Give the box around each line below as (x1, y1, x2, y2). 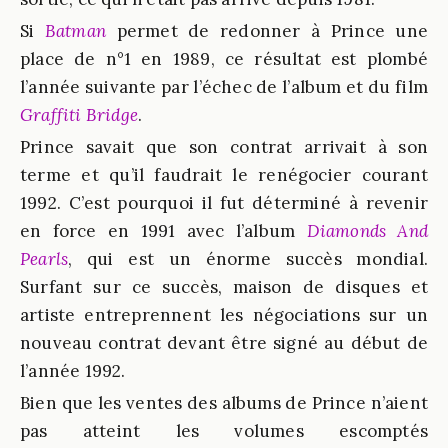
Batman (44, 20, 107, 42)
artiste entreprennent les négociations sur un (20, 304, 428, 326)
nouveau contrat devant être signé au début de (20, 332, 428, 354)
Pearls (20, 248, 69, 270)
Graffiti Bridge (20, 104, 138, 126)
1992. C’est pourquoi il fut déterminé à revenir (20, 192, 428, 214)
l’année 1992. (20, 360, 126, 382)
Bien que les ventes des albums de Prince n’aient (20, 392, 428, 414)
